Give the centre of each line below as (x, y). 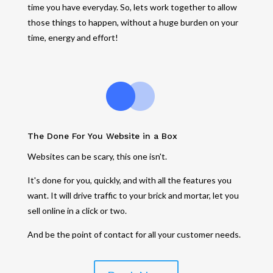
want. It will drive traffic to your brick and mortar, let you (133, 195)
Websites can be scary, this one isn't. (97, 156)
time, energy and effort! (73, 37)
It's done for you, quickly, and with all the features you (129, 180)
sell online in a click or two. (78, 210)
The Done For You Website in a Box (102, 136)
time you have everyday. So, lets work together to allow (132, 7)
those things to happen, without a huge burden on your (133, 22)
